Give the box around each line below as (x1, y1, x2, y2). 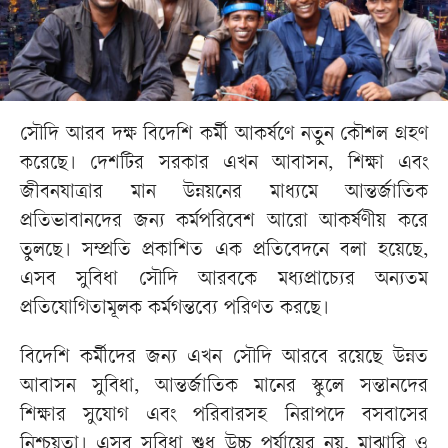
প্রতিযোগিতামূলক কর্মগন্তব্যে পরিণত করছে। (20, 299, 329, 321)
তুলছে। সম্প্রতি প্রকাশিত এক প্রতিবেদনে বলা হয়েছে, (20, 241, 428, 263)
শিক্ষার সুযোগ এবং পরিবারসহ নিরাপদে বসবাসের (20, 406, 428, 428)
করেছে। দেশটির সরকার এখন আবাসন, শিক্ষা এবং (20, 154, 428, 176)
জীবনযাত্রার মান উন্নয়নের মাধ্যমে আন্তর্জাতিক (20, 183, 428, 205)
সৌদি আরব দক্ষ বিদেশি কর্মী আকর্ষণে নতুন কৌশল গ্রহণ (20, 125, 428, 147)
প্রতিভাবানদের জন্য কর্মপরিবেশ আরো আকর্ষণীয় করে (20, 212, 428, 234)
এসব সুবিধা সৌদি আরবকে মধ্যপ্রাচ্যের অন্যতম (20, 270, 428, 292)
